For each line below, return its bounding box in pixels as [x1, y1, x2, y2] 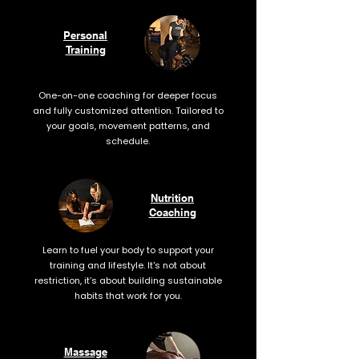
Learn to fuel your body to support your [42, 244, 214, 256]
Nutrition [151, 192, 194, 204]
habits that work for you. [74, 289, 182, 302]
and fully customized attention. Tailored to [32, 104, 224, 117]
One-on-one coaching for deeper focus [38, 89, 217, 102]
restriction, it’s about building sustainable [34, 274, 222, 287]
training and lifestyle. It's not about [50, 259, 206, 272]
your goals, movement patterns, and [46, 119, 210, 132]
